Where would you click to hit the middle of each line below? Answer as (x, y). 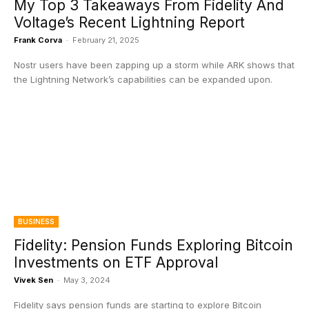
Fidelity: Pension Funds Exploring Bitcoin (153, 245)
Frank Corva (38, 40)
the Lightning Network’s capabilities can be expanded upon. (143, 79)
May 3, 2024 (87, 280)
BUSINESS (36, 221)
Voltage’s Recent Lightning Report (129, 22)
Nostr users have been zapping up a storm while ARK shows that (154, 65)
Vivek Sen (33, 280)
